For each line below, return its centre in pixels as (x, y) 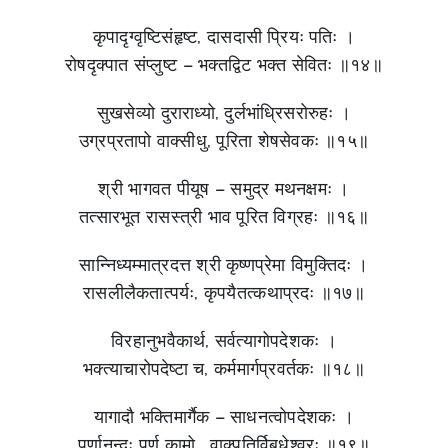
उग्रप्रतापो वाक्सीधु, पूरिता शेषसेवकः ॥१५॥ (224, 140)
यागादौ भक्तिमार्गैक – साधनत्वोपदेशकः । (224, 416)
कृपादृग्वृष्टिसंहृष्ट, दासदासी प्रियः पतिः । (224, 36)
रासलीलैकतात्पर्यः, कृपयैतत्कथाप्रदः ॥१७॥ (224, 292)
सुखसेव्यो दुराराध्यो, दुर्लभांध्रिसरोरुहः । (224, 112)
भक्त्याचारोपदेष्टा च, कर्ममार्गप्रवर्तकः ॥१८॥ (224, 368)
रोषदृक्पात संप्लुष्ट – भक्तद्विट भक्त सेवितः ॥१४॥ (224, 64)
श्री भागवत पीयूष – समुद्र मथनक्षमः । (224, 188)
